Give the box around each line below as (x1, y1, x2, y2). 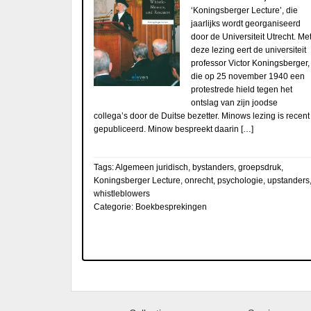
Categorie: (94, 201, 135, 212)
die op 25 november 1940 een (191, 71, 305, 81)
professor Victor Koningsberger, (191, 58, 310, 68)
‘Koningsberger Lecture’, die (191, 5, 298, 15)
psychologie (217, 175, 263, 185)
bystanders (192, 162, 234, 172)
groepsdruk (238, 162, 281, 172)
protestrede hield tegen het (191, 84, 292, 94)
